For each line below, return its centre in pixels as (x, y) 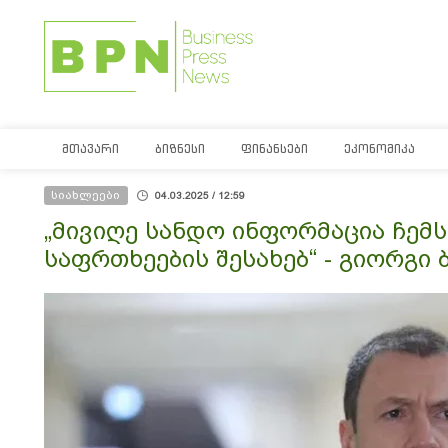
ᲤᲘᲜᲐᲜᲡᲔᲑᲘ (274, 148)
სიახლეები (85, 195)
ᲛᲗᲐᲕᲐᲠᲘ (90, 148)
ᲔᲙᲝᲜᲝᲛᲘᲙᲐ (379, 148)
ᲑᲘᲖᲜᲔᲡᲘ (180, 148)
